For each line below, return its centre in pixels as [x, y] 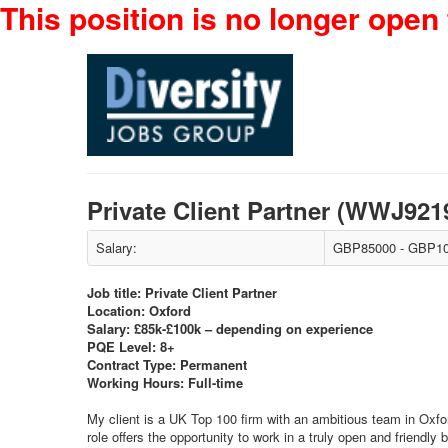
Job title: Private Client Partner [182, 292]
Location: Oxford [139, 310]
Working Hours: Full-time [165, 382]
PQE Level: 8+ [131, 346]
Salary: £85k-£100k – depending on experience [230, 328]
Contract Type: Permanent [167, 364]
